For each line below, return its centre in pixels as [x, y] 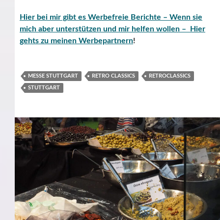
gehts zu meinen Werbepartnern [76, 41]
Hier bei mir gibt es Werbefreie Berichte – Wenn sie [111, 17]
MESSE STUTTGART [53, 76]
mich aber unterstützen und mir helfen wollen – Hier [112, 29]
